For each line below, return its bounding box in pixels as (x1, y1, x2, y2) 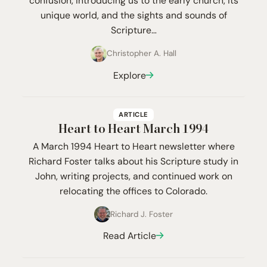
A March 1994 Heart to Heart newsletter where (32, 140, 235, 152)
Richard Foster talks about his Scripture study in (29, 155, 238, 167)
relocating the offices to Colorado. (60, 185, 207, 197)
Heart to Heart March (58, 122, 182, 137)
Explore (113, 69, 146, 81)
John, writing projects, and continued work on (35, 170, 232, 182)
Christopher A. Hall (107, 48, 176, 59)
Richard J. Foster (110, 209, 173, 219)
